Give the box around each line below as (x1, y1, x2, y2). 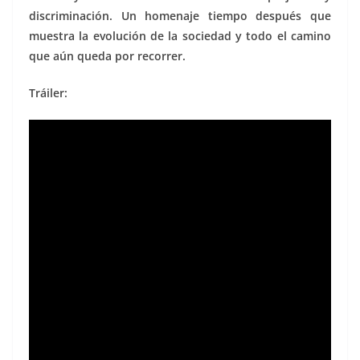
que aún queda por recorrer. (29, 48, 186, 64)
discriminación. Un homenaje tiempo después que (29, 8, 331, 24)
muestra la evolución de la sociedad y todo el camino (29, 28, 331, 44)
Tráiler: (29, 85, 67, 101)
